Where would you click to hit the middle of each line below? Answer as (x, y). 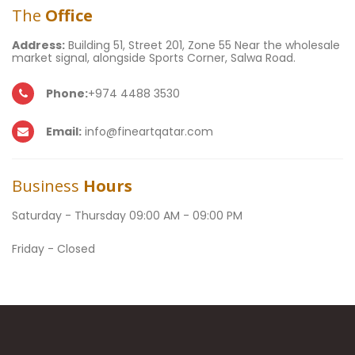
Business (48, 186)
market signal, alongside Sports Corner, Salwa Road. (154, 58)
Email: (64, 132)
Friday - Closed (53, 249)
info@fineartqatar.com (147, 132)
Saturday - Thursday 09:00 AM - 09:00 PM (127, 216)
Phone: (67, 94)
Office (69, 15)
